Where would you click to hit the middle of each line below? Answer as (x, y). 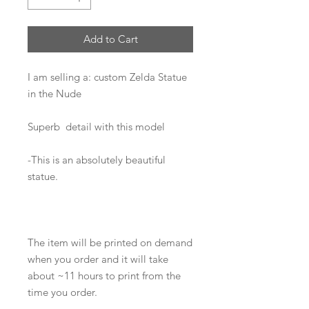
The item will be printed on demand (110, 243)
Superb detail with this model (96, 127)
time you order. (62, 292)
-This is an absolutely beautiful (97, 160)
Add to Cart (110, 39)
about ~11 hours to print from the (104, 276)
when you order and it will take (98, 259)
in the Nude (54, 94)
